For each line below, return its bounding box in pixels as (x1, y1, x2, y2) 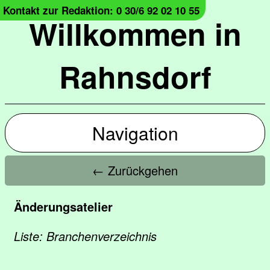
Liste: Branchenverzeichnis (14, 227, 157, 245)
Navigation (92, 120, 178, 146)
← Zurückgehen (92, 162, 178, 179)
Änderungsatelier (14, 198, 113, 215)
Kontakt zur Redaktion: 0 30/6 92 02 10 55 (3, 3, 199, 17)
